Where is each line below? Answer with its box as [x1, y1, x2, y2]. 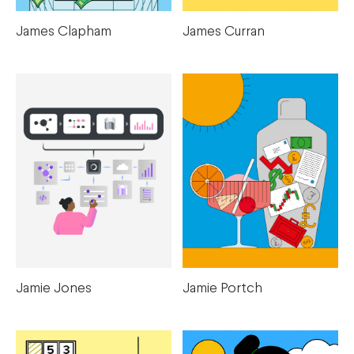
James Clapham [16, 25, 111, 40]
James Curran [183, 25, 265, 40]
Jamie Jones [16, 282, 92, 296]
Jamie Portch [183, 282, 262, 296]
